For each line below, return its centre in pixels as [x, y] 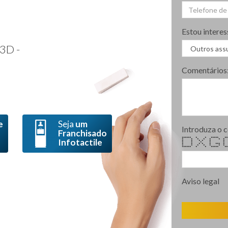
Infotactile [80, 142]
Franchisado [82, 133]
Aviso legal [200, 181]
